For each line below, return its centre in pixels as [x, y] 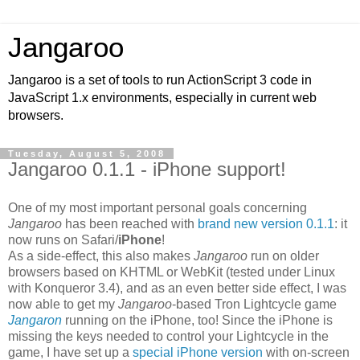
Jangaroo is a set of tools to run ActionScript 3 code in [160, 80]
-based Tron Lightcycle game [254, 304]
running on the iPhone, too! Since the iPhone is [197, 320]
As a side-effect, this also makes [101, 256]
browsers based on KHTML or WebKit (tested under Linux [172, 272]
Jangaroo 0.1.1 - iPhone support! [147, 169]
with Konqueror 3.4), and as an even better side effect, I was [177, 288]
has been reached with [130, 223]
